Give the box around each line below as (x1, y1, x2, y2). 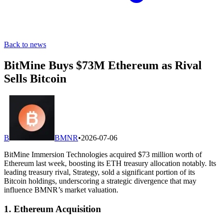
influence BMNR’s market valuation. (4, 185, 118, 194)
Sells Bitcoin (4, 72, 66, 85)
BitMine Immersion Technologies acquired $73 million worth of (4, 150, 202, 159)
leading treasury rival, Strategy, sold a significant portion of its (4, 167, 195, 176)
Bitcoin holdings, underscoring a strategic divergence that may (4, 176, 196, 185)
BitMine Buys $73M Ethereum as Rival (4, 58, 202, 72)
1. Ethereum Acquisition (4, 203, 101, 214)
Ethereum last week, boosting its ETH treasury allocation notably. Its (4, 159, 216, 167)
